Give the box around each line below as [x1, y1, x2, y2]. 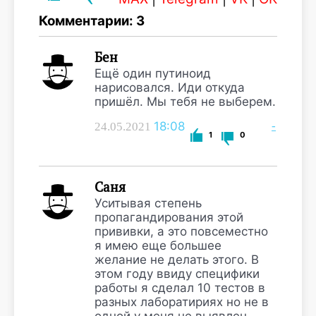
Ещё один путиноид [95, 66, 211, 80]
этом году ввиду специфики [95, 267, 260, 281]
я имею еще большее [95, 238, 221, 253]
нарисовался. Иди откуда [95, 80, 245, 95]
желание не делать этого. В [95, 253, 259, 267]
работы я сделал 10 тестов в [95, 281, 265, 295]
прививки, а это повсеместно [95, 224, 268, 238]
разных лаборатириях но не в [95, 295, 269, 309]
